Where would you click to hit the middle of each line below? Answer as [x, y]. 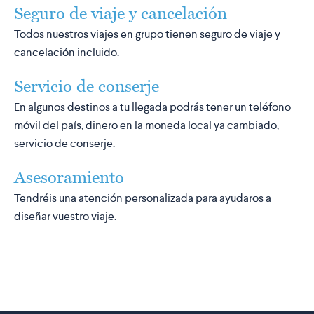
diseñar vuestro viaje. [65, 216]
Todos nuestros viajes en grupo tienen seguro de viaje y [147, 34]
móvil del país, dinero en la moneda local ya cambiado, [146, 125]
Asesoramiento [69, 177]
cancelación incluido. [67, 52]
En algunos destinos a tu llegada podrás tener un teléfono [152, 107]
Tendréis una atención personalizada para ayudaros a [143, 198]
